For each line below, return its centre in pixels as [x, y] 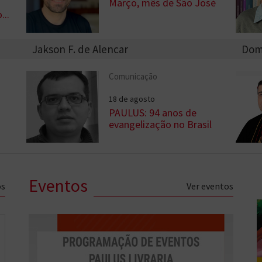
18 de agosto [132, 99]
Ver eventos [210, 186]
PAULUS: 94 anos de [153, 112]
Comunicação [133, 76]
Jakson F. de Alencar [80, 49]
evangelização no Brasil [161, 124]
